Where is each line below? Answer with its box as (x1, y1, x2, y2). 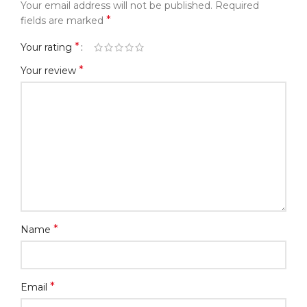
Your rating (21, 41, 75, 54)
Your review (21, 64, 79, 77)
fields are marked (21, 14, 106, 27)
